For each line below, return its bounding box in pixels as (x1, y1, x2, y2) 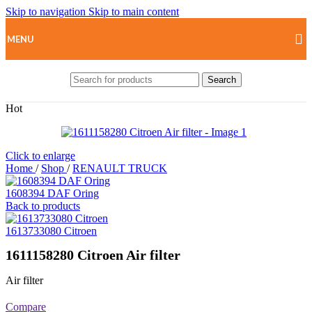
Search (208, 74, 236, 85)
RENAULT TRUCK (72, 162, 167, 174)
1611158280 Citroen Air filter (6, 247, 180, 263)
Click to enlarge (6, 150, 75, 162)
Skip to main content (88, 6, 179, 17)
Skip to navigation (6, 6, 88, 17)
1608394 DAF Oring (6, 187, 99, 199)
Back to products (6, 200, 80, 212)
